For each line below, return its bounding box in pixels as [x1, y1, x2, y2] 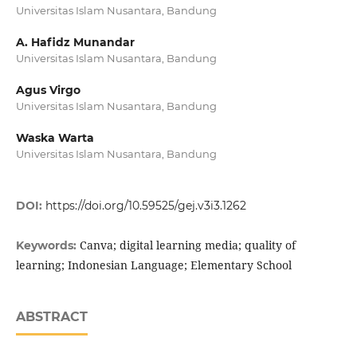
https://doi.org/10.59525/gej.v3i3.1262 [45, 198, 246, 214]
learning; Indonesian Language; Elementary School [15, 257, 292, 273]
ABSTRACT [15, 309, 88, 325]
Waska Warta [15, 131, 94, 146]
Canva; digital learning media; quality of [79, 237, 296, 253]
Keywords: [15, 238, 80, 253]
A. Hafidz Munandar [15, 35, 135, 49]
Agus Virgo [15, 83, 80, 98]
